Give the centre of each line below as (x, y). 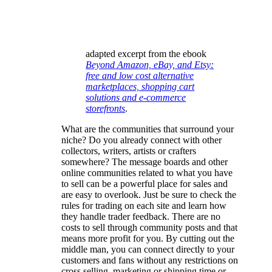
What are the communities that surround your (148, 129)
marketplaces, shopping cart (140, 86)
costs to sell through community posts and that (150, 227)
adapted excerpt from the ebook (146, 53)
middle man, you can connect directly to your (148, 249)
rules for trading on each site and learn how (144, 205)
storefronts (106, 108)
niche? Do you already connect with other (142, 140)
